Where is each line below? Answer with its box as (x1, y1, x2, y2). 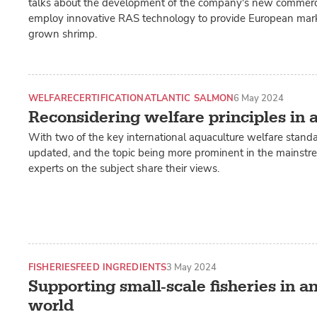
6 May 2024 (234, 91, 284, 104)
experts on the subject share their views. (28, 161, 219, 176)
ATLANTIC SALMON (144, 91, 234, 104)
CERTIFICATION (72, 91, 144, 104)
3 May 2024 (166, 261, 217, 274)
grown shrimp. (28, 26, 97, 41)
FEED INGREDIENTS (76, 261, 167, 274)
